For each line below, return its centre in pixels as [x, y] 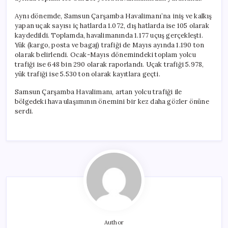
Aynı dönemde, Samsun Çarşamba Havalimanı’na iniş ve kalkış [113, 16]
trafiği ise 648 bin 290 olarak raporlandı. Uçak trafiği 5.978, [109, 65]
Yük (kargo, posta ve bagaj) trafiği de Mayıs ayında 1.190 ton [110, 45]
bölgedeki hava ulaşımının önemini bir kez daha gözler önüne [112, 102]
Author [114, 223]
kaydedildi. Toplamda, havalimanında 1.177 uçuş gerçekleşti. [109, 36]
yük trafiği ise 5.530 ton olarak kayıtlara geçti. [88, 74]
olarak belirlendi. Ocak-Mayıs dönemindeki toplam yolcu [105, 55]
